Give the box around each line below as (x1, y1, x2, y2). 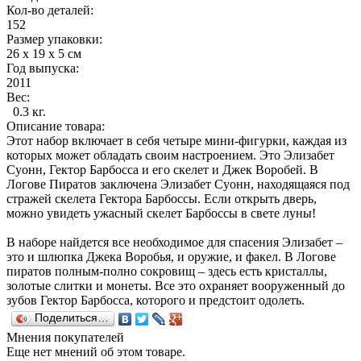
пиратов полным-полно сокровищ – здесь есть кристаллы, (6, 263, 327, 278)
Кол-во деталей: (6, 2, 100, 17)
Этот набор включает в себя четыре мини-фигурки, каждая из (6, 133, 346, 147)
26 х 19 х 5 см (6, 46, 81, 60)
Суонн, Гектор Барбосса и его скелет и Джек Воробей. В (6, 162, 318, 176)
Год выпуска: (6, 60, 85, 75)
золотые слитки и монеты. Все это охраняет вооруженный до (6, 278, 345, 293)
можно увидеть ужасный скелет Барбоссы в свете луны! (6, 205, 316, 220)
